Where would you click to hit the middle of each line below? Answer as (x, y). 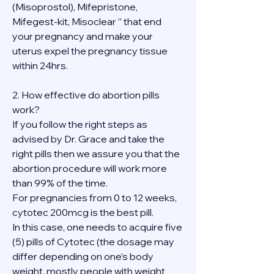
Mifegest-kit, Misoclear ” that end (87, 21)
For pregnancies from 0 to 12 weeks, (94, 198)
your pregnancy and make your (83, 36)
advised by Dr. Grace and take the (88, 139)
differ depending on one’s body (83, 256)
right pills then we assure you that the (96, 154)
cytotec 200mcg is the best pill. (83, 212)
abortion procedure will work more (90, 168)
